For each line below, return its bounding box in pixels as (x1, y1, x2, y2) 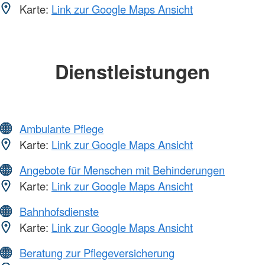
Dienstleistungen (55, 57, 210, 85)
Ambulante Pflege (20, 121, 104, 137)
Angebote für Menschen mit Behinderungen (20, 162, 225, 178)
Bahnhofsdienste (20, 203, 99, 219)
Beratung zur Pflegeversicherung (20, 245, 174, 261)
